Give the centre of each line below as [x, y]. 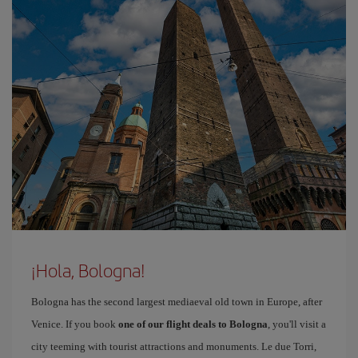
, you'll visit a [297, 324]
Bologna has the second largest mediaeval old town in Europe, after [177, 302]
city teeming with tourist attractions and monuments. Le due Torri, [174, 346]
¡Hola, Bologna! [88, 270]
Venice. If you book [75, 324]
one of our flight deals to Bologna [193, 324]
